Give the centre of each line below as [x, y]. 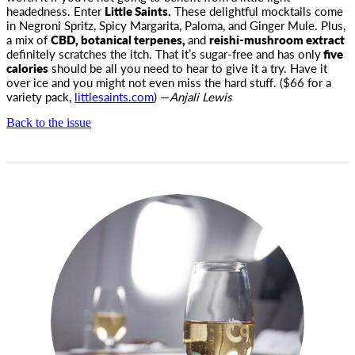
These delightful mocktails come [257, 11]
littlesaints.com [114, 96]
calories [27, 68]
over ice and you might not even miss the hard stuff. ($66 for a [169, 82]
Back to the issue [49, 122]
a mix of [29, 39]
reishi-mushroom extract [277, 39]
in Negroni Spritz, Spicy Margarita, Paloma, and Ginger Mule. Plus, [176, 25]
